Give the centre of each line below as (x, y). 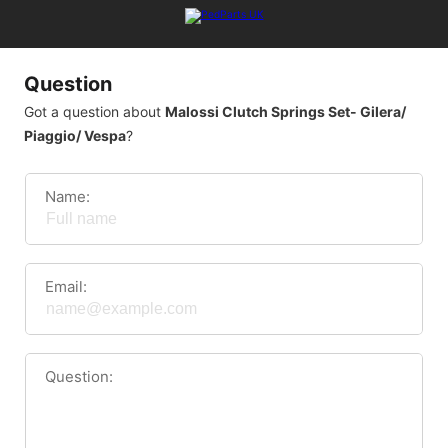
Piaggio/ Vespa (75, 135)
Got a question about (94, 111)
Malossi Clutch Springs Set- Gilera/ (285, 111)
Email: (66, 286)
